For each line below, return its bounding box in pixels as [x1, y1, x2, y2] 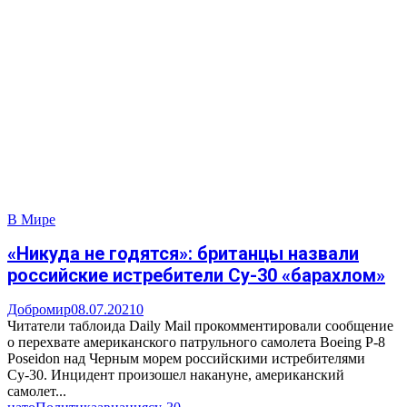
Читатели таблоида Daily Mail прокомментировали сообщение [7, 318, 393, 334]
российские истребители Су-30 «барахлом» [7, 264, 385, 287]
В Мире [7, 211, 55, 227]
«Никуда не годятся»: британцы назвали [7, 243, 359, 265]
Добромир [7, 302, 71, 318]
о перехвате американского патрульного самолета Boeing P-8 [7, 334, 385, 351]
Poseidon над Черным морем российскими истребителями [7, 351, 365, 367]
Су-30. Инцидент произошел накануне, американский [7, 367, 344, 383]
